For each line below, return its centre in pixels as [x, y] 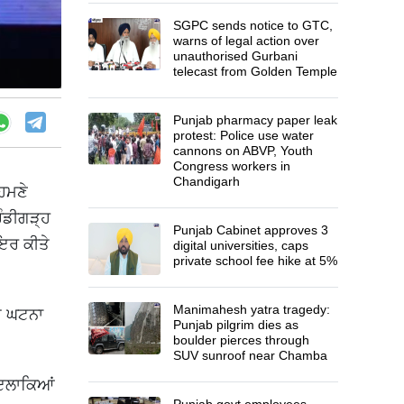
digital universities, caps [241, 245]
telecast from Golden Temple [256, 71]
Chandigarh [207, 181]
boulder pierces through [242, 340]
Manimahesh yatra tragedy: [252, 309]
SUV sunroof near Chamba [251, 355]
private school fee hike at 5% [256, 260]
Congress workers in [232, 165]
